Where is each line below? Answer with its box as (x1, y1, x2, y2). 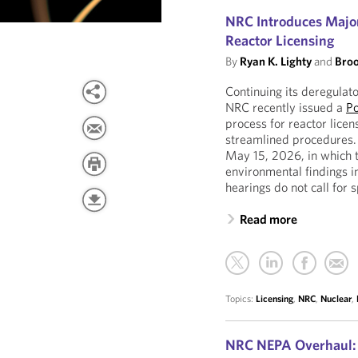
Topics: (225, 292, 257, 304)
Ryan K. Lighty (240, 54, 312, 69)
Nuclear (320, 292, 352, 304)
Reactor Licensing (225, 31, 335, 50)
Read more (240, 211, 298, 227)
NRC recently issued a (225, 99, 347, 115)
